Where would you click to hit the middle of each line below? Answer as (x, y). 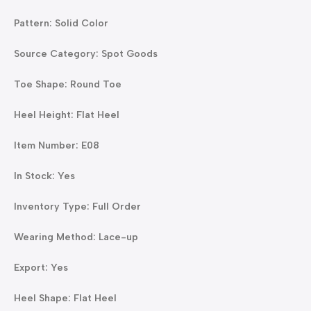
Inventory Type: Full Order (77, 207)
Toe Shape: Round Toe (68, 84)
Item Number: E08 (57, 145)
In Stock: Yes (44, 176)
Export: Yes (41, 268)
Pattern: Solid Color (61, 23)
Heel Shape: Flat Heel (65, 298)
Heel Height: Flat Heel (67, 115)
